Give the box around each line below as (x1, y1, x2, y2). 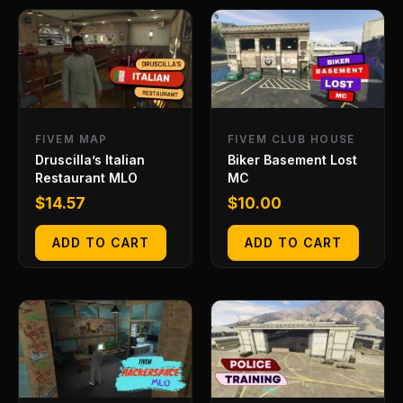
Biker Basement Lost (228, 151, 357, 167)
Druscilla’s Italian (35, 151, 145, 167)
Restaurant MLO (35, 169, 138, 185)
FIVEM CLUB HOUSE (228, 131, 355, 146)
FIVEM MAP (35, 131, 108, 146)
